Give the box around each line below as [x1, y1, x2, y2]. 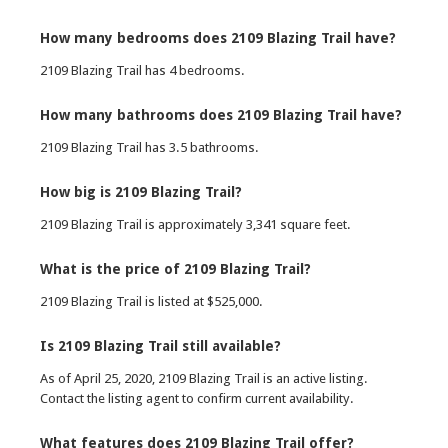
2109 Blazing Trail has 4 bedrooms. [40, 63, 245, 78]
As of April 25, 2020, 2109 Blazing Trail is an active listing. [40, 371, 368, 386]
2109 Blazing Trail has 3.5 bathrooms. [40, 140, 259, 155]
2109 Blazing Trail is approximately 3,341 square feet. [40, 217, 351, 232]
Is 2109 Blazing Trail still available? [40, 338, 281, 354]
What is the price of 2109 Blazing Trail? [40, 261, 311, 277]
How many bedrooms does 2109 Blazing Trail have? [40, 30, 396, 46]
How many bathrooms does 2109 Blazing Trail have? [40, 107, 402, 123]
